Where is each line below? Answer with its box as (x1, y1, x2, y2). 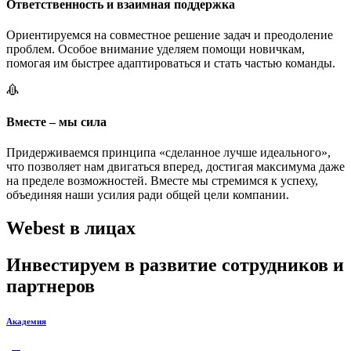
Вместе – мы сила (6, 115, 107, 129)
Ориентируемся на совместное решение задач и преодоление (6, 27, 333, 42)
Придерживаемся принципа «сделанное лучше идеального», (6, 146, 331, 160)
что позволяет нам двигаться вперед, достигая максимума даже (6, 160, 345, 174)
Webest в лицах (6, 218, 136, 239)
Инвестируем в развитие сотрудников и (6, 255, 344, 276)
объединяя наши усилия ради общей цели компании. (6, 188, 289, 202)
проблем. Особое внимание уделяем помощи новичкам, (6, 42, 305, 56)
